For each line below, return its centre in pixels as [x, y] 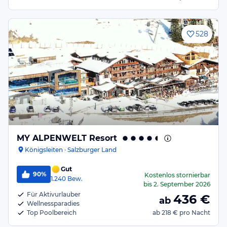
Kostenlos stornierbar [177, 175]
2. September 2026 [182, 184]
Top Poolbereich [52, 213]
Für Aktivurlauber [54, 194]
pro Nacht [195, 213]
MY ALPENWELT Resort [67, 138]
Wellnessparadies [53, 203]
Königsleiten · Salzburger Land [71, 149]
